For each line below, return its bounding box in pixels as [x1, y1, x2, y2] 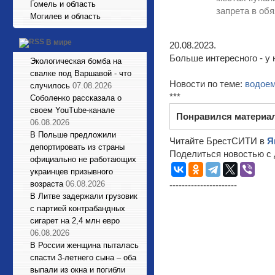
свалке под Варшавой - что [30, 69, 131, 78]
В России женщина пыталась [30, 241, 139, 250]
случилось [30, 81, 70, 90]
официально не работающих [30, 155, 136, 164]
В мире [46, 38, 72, 47]
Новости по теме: [169, 79, 245, 89]
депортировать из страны [30, 142, 125, 152]
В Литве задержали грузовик [30, 192, 137, 201]
